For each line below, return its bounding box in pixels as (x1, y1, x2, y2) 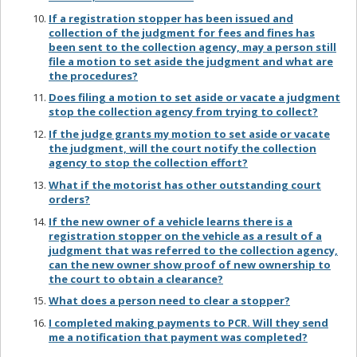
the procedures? (49, 68, 138, 83)
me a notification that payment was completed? (49, 330, 308, 345)
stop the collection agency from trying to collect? (49, 104, 318, 120)
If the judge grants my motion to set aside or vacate (49, 127, 330, 142)
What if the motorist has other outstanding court (49, 177, 321, 192)
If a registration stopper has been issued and (49, 10, 293, 25)
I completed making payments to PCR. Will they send (49, 316, 328, 331)
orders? (49, 191, 90, 206)
